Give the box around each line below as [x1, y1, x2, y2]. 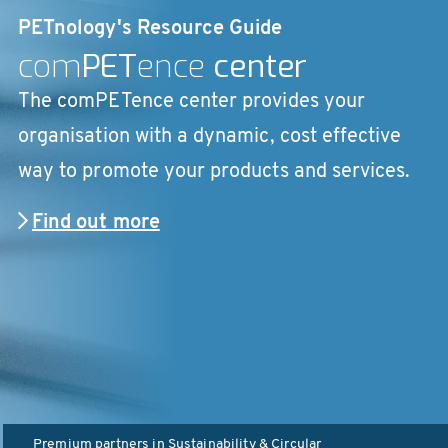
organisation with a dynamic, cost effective [18, 127, 402, 148]
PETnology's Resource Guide [18, 19, 283, 40]
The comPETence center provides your [18, 92, 365, 113]
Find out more [32, 213, 160, 234]
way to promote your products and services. [18, 162, 411, 183]
